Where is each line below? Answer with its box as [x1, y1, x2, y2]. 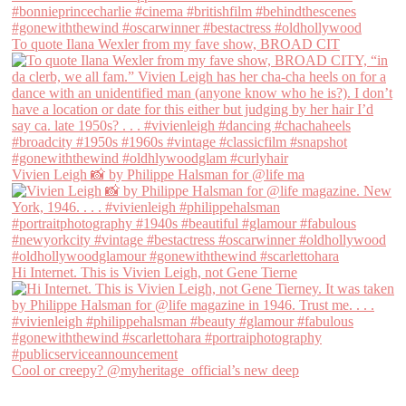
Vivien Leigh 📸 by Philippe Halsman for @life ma [12, 166, 304, 182]
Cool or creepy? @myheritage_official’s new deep [12, 362, 299, 378]
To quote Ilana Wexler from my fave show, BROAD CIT [12, 35, 340, 52]
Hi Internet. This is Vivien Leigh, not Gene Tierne [12, 264, 297, 280]
